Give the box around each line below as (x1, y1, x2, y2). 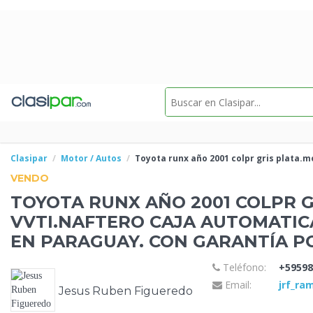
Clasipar (10, 152, 48, 164)
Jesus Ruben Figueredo (59, 284, 193, 298)
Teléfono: (219, 260, 266, 274)
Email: (221, 278, 252, 292)
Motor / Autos (61, 152, 122, 164)
